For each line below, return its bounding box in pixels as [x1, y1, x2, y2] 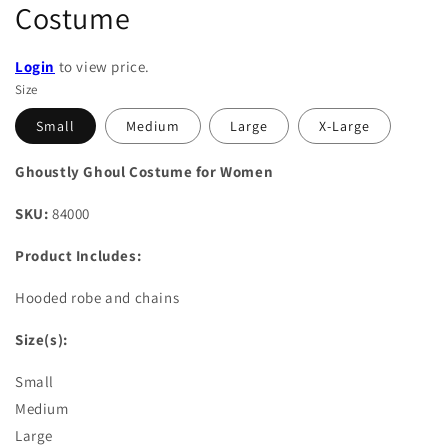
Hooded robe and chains [15, 287, 180, 307]
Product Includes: [15, 245, 142, 265]
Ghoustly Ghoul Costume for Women [15, 161, 274, 181]
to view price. [55, 56, 150, 76]
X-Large [318, 116, 370, 135]
